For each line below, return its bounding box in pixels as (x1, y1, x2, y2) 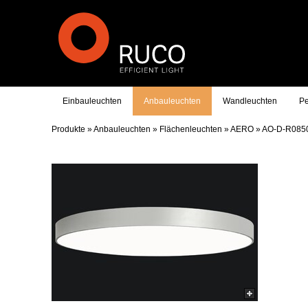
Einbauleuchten (63, 96, 122, 106)
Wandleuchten (223, 96, 277, 106)
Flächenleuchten (159, 124, 222, 134)
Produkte (52, 124, 85, 134)
